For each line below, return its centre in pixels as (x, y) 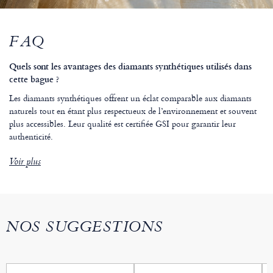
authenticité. (31, 136)
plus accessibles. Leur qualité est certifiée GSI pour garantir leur (122, 124)
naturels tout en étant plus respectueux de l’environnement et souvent (133, 111)
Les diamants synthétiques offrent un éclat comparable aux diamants (130, 98)
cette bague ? (34, 79)
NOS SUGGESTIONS (85, 229)
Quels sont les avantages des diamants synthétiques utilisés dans (130, 66)
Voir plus (25, 163)
